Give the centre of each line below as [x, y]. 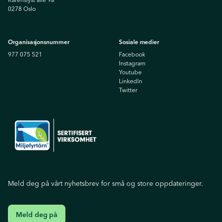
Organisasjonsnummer [39, 42]
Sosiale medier [139, 42]
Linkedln [131, 81]
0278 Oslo [22, 9]
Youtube [130, 72]
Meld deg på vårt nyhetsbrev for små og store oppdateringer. [106, 184]
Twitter [128, 90]
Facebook [132, 55]
